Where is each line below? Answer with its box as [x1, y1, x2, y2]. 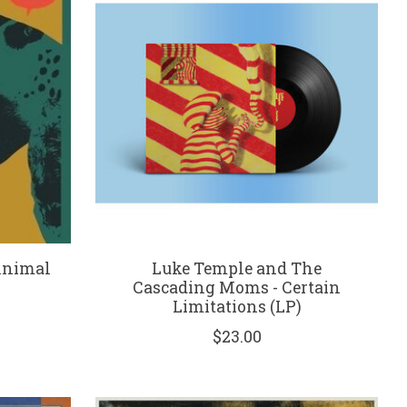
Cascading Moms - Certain [133, 276, 342, 298]
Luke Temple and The [152, 257, 323, 279]
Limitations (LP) [172, 295, 302, 317]
